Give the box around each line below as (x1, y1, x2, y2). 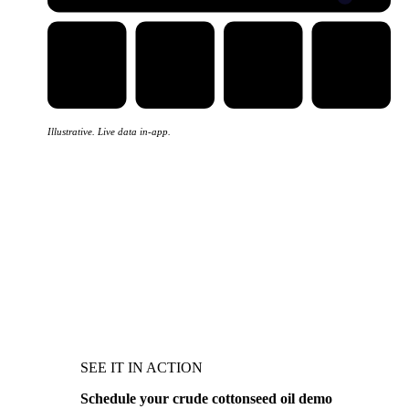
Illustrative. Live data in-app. (47, 125, 171, 137)
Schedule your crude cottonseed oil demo (80, 390, 332, 406)
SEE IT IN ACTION (80, 359, 203, 375)
